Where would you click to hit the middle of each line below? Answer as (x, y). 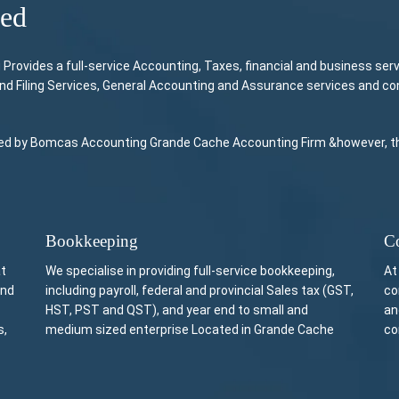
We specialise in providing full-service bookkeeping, (190, 271)
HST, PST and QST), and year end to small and (177, 310)
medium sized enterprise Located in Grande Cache (190, 330)
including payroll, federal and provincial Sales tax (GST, (199, 290)
